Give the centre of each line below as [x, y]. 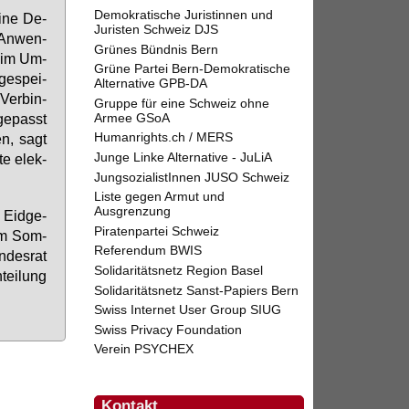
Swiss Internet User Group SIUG [188, 310]
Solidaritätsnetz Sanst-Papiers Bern [197, 290]
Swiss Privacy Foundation [168, 329]
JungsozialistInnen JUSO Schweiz [192, 177]
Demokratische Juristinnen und [184, 15]
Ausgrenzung [133, 211]
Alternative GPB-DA [151, 84]
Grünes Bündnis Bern [157, 49]
